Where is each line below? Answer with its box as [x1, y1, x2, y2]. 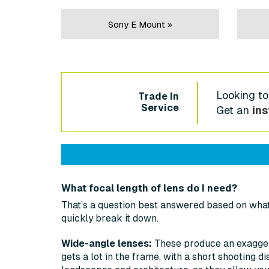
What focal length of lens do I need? [61, 182, 237, 194]
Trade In [138, 90, 180, 102]
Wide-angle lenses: [61, 238, 152, 249]
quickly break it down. [61, 213, 159, 224]
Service [141, 101, 180, 113]
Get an [216, 104, 253, 117]
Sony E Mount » [107, 19, 172, 30]
